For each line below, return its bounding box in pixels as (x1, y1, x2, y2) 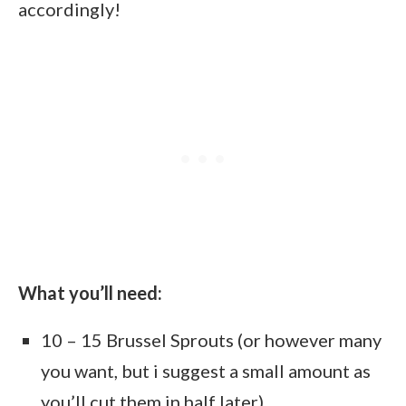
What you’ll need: (18, 281, 162, 304)
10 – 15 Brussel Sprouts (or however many (41, 328, 382, 351)
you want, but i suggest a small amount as (41, 359, 371, 382)
